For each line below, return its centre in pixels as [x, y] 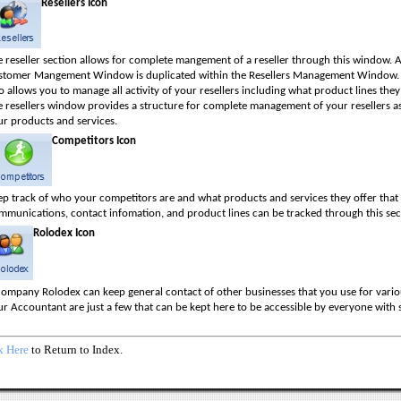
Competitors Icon [94, 141]
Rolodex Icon [64, 233]
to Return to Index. [76, 350]
